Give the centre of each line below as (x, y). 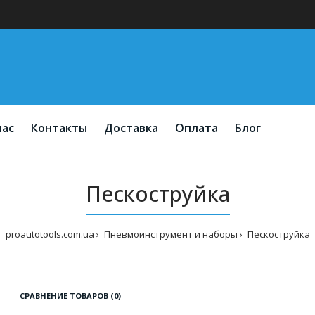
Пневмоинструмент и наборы (171, 234)
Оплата (197, 128)
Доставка (131, 128)
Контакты (59, 128)
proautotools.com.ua (50, 234)
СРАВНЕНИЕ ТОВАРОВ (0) (70, 296)
